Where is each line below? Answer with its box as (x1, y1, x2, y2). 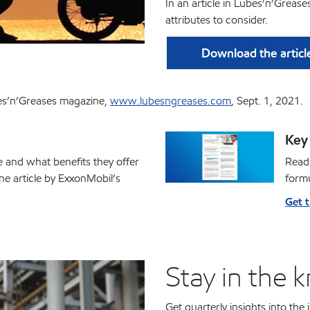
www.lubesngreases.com (110, 93, 231, 108)
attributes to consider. (165, 12, 268, 27)
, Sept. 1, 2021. (231, 93, 303, 108)
